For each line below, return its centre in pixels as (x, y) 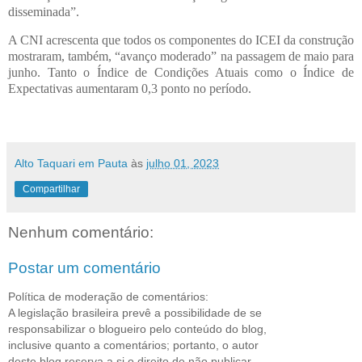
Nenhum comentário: (81, 233)
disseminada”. (44, 11)
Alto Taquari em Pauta (71, 164)
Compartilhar (51, 189)
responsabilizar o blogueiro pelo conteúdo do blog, (137, 329)
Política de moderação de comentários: (108, 297)
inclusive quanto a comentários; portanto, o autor (133, 345)
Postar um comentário (84, 267)
